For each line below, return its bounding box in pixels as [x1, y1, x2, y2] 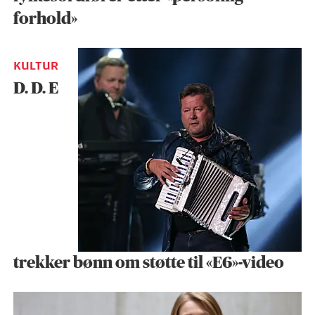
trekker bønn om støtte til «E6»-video [13, 255, 284, 272]
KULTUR [13, 59, 58, 73]
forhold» [13, 10, 77, 27]
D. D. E [13, 79, 58, 97]
